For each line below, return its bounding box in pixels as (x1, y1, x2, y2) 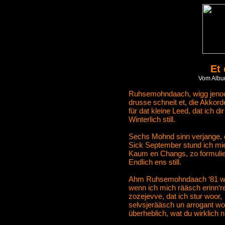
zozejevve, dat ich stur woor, (129, 192, 222, 200)
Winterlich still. (129, 115, 175, 124)
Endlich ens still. (129, 158, 181, 166)
